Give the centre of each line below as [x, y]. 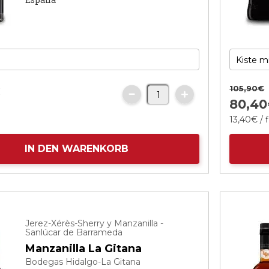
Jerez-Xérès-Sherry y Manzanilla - [95, 223]
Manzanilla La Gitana [84, 249]
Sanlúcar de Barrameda [74, 232]
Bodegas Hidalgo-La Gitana [83, 262]
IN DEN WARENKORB [76, 149]
